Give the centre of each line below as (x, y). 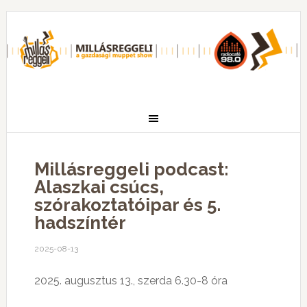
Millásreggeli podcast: (131, 169)
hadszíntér (80, 223)
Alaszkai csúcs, (99, 187)
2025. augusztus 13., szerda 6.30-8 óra (131, 281)
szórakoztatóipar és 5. (127, 205)
